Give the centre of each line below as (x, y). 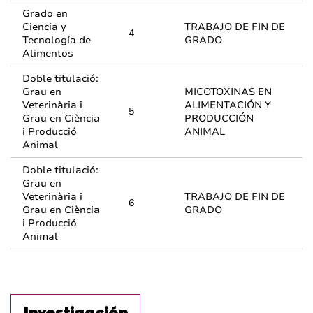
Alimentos (48, 53)
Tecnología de (57, 40)
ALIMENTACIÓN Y (228, 105)
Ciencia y (44, 27)
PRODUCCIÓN (219, 118)
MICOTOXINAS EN (228, 92)
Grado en (45, 14)
